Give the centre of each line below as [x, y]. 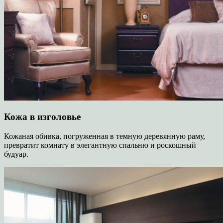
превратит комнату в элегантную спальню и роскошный [100, 145]
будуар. [16, 154]
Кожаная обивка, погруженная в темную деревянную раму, [105, 136]
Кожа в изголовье [42, 117]
